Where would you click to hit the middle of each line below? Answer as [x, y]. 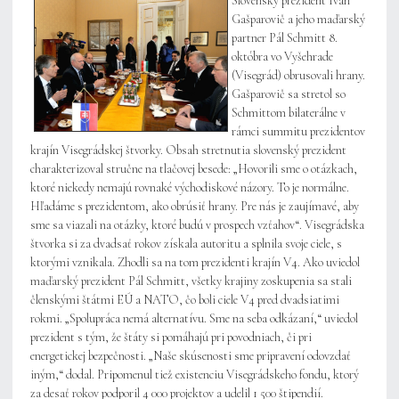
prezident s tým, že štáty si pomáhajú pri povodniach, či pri [171, 338]
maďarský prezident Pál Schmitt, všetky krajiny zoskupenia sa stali [191, 281]
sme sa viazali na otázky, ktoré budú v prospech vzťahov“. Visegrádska [197, 225]
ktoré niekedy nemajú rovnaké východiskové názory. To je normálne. [190, 188]
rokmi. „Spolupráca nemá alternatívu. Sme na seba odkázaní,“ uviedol [194, 319]
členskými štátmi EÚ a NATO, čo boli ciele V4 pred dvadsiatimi [185, 300]
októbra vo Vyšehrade [282, 57]
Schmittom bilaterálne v [289, 113]
